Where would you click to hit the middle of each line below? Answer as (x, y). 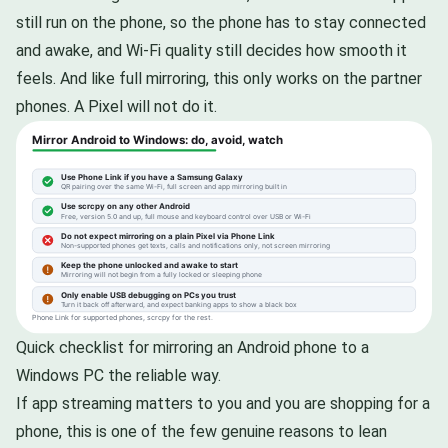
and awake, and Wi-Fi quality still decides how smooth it (211, 50)
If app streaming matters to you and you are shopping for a (223, 404)
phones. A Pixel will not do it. (116, 106)
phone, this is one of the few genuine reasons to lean (201, 432)
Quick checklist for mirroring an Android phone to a (192, 348)
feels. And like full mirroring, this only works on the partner (219, 78)
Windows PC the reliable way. (118, 376)
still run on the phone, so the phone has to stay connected (221, 22)
